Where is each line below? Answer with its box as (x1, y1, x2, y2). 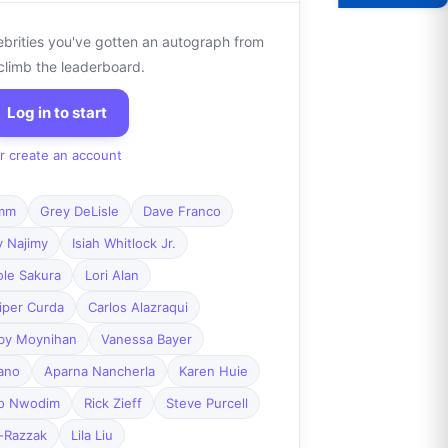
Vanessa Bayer (100, 331, 192, 348)
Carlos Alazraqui (87, 299, 188, 316)
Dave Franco (142, 203, 221, 220)
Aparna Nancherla (43, 363, 155, 380)
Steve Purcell (165, 395, 248, 412)
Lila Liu (70, 427, 113, 444)
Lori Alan (84, 267, 139, 284)
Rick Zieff (83, 395, 142, 412)
